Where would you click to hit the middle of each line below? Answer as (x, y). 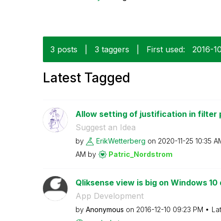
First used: (166, 49)
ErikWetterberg (121, 141)
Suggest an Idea (105, 127)
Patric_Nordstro (137, 154)
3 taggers (112, 49)
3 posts (64, 49)
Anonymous (105, 209)
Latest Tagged (87, 77)
